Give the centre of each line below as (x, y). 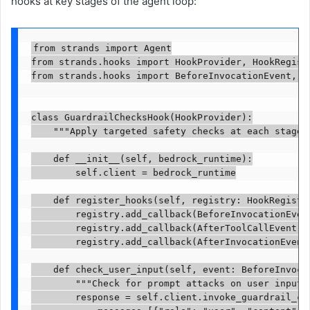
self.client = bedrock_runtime (133, 173)
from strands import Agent (102, 48)
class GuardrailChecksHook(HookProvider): (142, 118)
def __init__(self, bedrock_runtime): (142, 159)
